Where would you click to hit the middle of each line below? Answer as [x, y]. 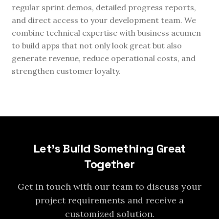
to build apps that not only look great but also [97, 45]
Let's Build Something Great [109, 148]
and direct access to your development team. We [104, 20]
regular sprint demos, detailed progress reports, [104, 7]
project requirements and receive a [109, 200]
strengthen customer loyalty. [66, 71]
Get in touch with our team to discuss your [109, 186]
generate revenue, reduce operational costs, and [104, 58]
